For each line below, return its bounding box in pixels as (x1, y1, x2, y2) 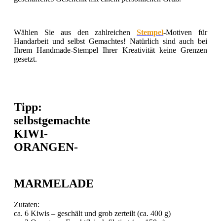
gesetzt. (14, 54, 37, 63)
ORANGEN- (14, 141, 78, 154)
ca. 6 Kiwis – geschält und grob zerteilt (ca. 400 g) (14, 209, 171, 218)
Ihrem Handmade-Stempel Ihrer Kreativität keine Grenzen (14, 45, 207, 54)
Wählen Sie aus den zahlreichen (14, 28, 137, 37)
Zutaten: (14, 200, 39, 209)
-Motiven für (163, 28, 208, 37)
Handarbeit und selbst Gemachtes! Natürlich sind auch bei (14, 37, 207, 45)
